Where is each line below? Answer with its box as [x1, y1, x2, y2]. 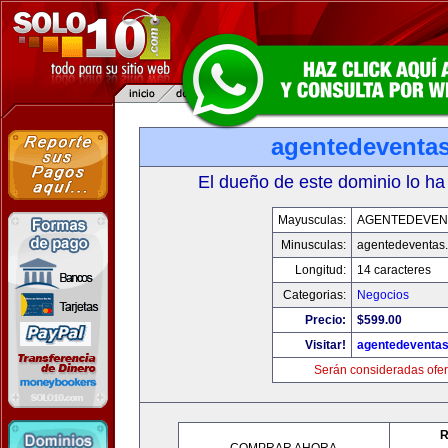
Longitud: [294, 263, 346, 277]
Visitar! [304, 338, 346, 352]
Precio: [304, 313, 346, 327]
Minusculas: [280, 238, 346, 252]
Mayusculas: [277, 213, 346, 227]
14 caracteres [356, 263, 431, 277]
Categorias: [282, 288, 346, 302]
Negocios [356, 288, 409, 302]
